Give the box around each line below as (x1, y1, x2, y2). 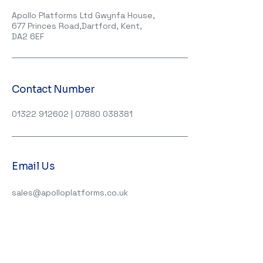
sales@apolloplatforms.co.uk (12, 187, 128, 198)
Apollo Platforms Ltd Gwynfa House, (12, 10, 155, 21)
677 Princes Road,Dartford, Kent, (12, 21, 142, 31)
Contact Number (12, 83, 95, 96)
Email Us (12, 160, 55, 173)
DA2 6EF (12, 31, 44, 42)
